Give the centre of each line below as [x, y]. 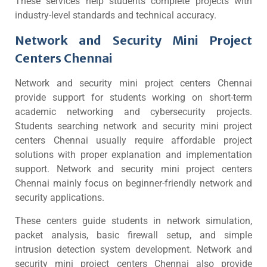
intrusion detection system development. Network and [133, 249]
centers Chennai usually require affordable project [133, 140]
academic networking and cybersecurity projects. [133, 112]
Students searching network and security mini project [133, 126]
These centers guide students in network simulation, [133, 221]
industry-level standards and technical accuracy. [116, 15]
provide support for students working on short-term [133, 97]
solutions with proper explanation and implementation [133, 155]
